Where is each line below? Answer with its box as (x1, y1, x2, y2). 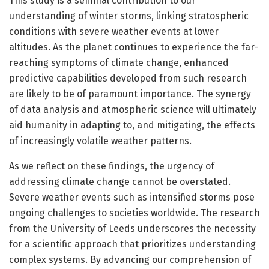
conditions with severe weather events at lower (9, 25, 219, 37)
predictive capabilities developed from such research (9, 72, 247, 84)
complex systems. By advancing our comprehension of (9, 253, 251, 265)
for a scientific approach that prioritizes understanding (9, 238, 256, 250)
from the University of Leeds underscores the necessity (9, 222, 256, 234)
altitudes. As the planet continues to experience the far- (9, 41, 258, 53)
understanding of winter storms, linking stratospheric (9, 10, 249, 22)
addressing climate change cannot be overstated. (9, 175, 231, 187)
